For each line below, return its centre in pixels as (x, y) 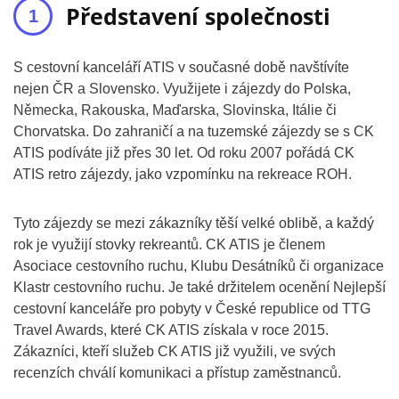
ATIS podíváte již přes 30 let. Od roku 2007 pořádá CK (184, 153)
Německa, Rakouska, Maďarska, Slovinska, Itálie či (175, 110)
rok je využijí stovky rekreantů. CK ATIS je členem (169, 244)
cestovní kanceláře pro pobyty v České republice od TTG (192, 309)
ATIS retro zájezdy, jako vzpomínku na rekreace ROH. (183, 174)
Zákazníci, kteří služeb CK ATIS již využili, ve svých (175, 351)
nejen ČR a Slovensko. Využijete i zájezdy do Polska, (182, 89)
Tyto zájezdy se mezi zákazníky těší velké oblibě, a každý (194, 223)
